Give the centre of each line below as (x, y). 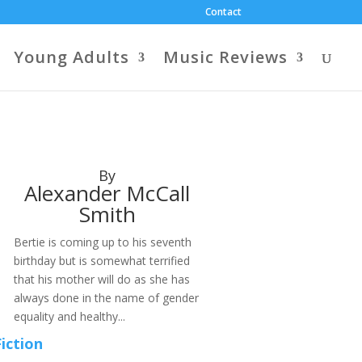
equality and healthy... (69, 316)
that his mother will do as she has (101, 279)
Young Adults (72, 57)
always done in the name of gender (106, 298)
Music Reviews (225, 57)
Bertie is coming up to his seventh (102, 242)
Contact (223, 12)
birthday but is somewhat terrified (101, 261)
